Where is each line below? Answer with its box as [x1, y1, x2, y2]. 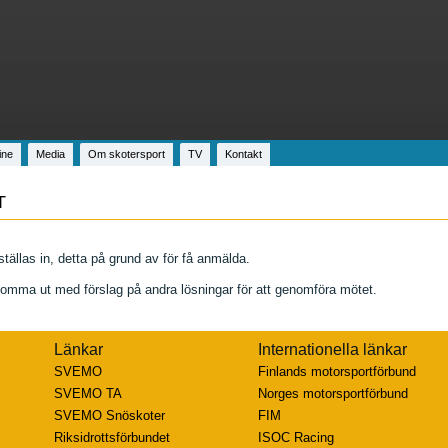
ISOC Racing [257, 430, 334, 445]
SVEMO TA [53, 386, 122, 401]
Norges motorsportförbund [257, 386, 408, 401]
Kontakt [225, 148, 262, 160]
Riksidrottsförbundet [53, 430, 170, 445]
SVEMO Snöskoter [53, 408, 165, 423]
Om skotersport [88, 148, 165, 160]
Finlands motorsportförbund [257, 364, 416, 379]
